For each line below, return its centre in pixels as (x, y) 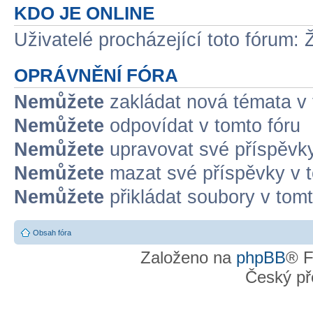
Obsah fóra (52, 233)
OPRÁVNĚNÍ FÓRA (96, 75)
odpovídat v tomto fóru (202, 125)
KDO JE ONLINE (84, 13)
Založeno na (188, 257)
